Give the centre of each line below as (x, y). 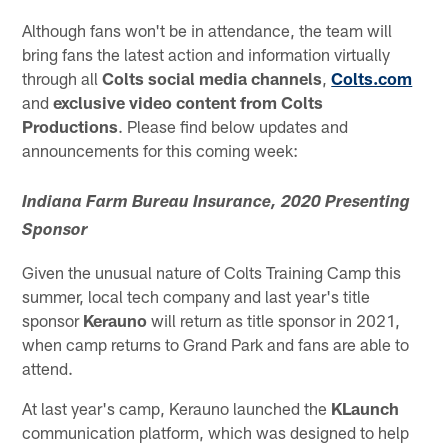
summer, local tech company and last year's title (196, 296)
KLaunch (365, 408)
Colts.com (372, 77)
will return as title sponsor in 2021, (274, 320)
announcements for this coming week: (160, 149)
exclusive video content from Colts (188, 101)
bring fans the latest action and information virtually (206, 53)
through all (62, 77)
